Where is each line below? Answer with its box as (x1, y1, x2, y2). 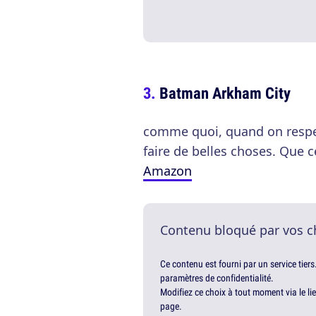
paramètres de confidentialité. (160, 272, 274, 285)
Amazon (143, 162, 192, 180)
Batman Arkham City (159, 82, 291, 104)
